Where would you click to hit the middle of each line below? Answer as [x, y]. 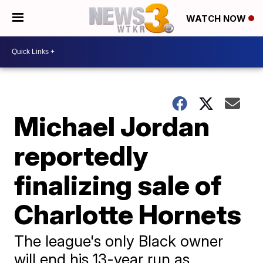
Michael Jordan [112, 126]
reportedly [81, 155]
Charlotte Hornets [128, 214]
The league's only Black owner [119, 241]
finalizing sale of [118, 185]
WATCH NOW [217, 19]
